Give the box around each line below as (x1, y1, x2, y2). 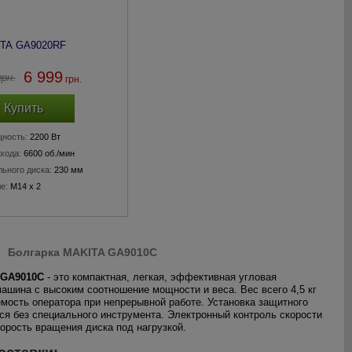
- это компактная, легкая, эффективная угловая (44, 271, 277, 283)
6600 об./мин (24, 148, 75, 158)
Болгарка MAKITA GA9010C (8, 246, 157, 258)
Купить (3, 101, 43, 115)
